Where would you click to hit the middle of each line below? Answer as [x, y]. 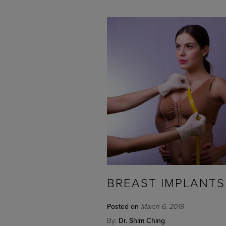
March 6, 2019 [162, 206]
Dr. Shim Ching [142, 220]
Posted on [123, 206]
